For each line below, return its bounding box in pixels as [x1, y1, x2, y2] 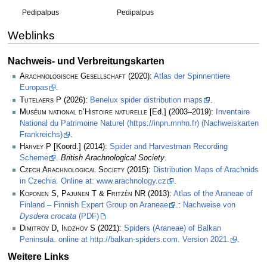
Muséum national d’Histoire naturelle [20, 107, 147, 116]
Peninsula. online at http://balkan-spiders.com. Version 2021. [20, 235, 229, 244]
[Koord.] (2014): [51, 142, 110, 151]
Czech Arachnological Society [20, 166, 125, 175]
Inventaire [216, 107, 250, 116]
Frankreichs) [20, 130, 63, 139]
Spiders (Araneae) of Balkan [124, 223, 221, 232]
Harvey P [20, 142, 51, 151]
